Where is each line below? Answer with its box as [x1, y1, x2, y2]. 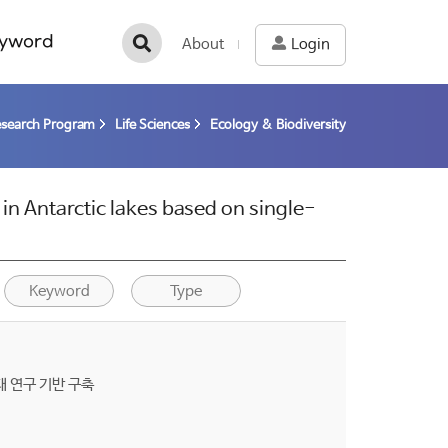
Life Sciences [115, 118, 190, 133]
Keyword [28, 283, 90, 300]
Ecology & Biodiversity [210, 118, 346, 133]
